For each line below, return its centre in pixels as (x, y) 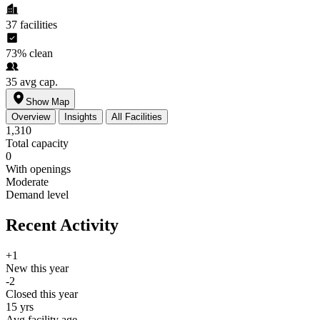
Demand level (37, 194)
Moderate (27, 181)
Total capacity (37, 143)
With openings (38, 169)
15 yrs (20, 306)
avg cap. (39, 81)
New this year (37, 268)
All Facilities (137, 116)
